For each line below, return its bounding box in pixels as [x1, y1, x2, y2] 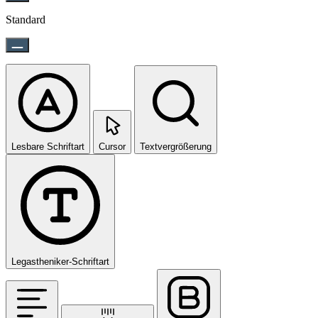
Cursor [99, 141, 126, 153]
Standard [6, 13, 45, 26]
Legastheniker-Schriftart [11, 256, 109, 268]
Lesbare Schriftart [11, 141, 84, 153]
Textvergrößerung [140, 141, 212, 153]
